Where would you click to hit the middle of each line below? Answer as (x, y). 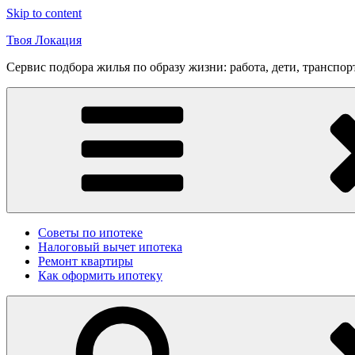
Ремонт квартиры (86, 261)
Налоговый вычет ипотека (110, 247)
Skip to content (44, 13)
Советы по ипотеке (90, 233)
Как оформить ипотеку (100, 275)
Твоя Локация (44, 40)
